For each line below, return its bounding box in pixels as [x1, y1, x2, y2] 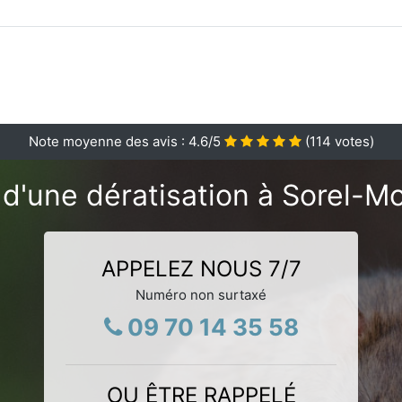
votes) [330, 132, 374, 150]
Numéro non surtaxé [135, 285, 267, 303]
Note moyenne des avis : [28, 132, 188, 150]
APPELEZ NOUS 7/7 [100, 255, 301, 282]
